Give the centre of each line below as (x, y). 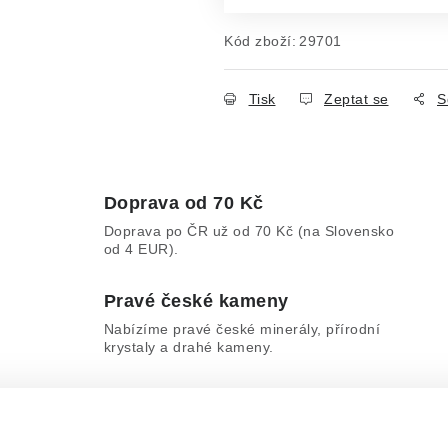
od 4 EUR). (141, 249)
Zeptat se (356, 99)
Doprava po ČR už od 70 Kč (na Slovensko (249, 231)
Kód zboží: (260, 41)
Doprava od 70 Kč (183, 203)
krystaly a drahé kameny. (188, 347)
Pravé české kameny (196, 301)
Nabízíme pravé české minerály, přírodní (242, 329)
